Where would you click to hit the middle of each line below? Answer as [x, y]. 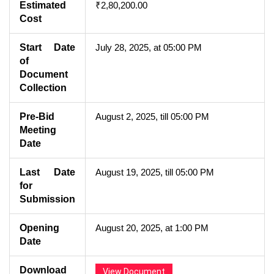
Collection [43, 87]
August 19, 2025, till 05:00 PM [155, 172]
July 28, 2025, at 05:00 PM [149, 47]
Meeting [38, 130]
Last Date [47, 172]
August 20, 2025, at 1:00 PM [152, 228]
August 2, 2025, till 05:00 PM [152, 116]
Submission [47, 199]
